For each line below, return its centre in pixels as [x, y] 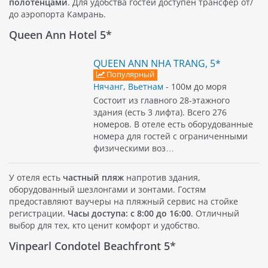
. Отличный [215, 214]
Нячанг [109, 86]
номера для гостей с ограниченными [171, 136]
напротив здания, [162, 178]
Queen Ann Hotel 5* [60, 35]
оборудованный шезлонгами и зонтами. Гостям [107, 190]
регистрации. [38, 214]
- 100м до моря [195, 86]
